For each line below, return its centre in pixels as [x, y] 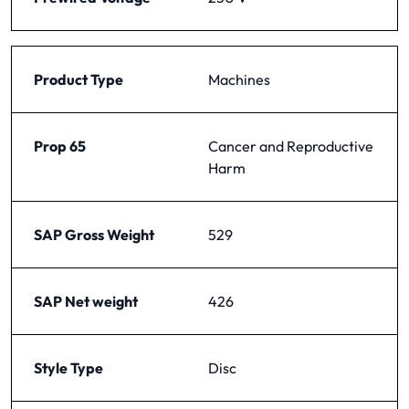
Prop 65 [60, 146]
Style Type [68, 368]
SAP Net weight [86, 301]
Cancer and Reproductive [291, 146]
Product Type [79, 79]
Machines [239, 79]
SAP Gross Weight [94, 235]
